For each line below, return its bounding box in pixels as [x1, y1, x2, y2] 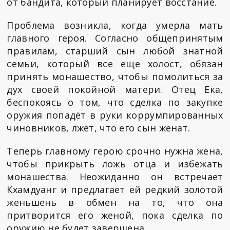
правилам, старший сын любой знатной [7, 44, 223, 57]
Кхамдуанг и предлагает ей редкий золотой [7, 183, 223, 196]
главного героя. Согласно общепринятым [7, 31, 223, 44]
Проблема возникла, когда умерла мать [7, 18, 223, 31]
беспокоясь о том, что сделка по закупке [7, 95, 223, 108]
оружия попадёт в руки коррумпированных [7, 108, 223, 121]
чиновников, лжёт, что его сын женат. [7, 121, 190, 134]
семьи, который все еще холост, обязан [7, 57, 223, 70]
